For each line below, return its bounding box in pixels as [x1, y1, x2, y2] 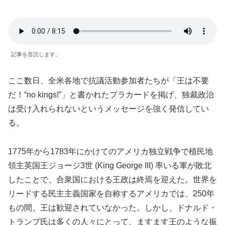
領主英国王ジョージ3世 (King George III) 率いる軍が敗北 [8, 161, 211, 170]
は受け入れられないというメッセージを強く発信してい [8, 104, 209, 114]
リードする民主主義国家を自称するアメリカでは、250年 [8, 189, 214, 198]
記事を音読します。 [11, 51, 61, 58]
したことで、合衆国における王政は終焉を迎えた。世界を [8, 175, 217, 184]
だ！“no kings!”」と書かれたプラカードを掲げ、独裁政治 [8, 90, 214, 99]
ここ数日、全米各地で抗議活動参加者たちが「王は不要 [8, 76, 209, 85]
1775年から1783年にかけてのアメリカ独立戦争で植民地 [8, 147, 213, 156]
